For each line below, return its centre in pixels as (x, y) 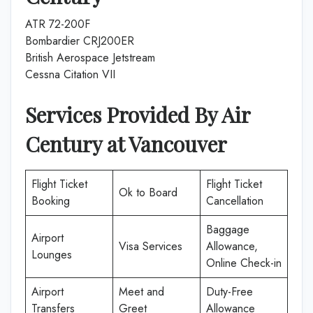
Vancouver (178, 144)
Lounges (52, 255)
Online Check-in (244, 263)
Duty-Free (230, 292)
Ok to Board (148, 192)
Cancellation (235, 201)
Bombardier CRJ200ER (80, 41)
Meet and (141, 292)
